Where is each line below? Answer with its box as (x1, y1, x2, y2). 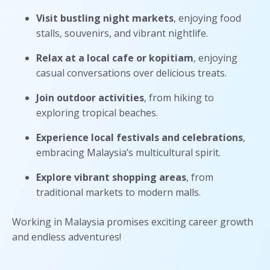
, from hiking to (144, 91, 214, 105)
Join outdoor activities (36, 91, 144, 105)
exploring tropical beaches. (36, 106, 158, 120)
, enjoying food (174, 11, 241, 25)
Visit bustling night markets (36, 11, 174, 25)
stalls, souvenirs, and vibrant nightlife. (36, 27, 208, 40)
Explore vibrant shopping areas (36, 171, 186, 184)
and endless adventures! (12, 230, 121, 244)
